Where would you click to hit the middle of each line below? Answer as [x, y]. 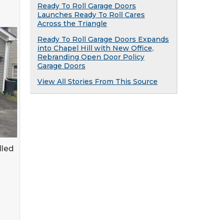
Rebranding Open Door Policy [91, 57]
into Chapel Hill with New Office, [96, 48]
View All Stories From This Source [97, 82]
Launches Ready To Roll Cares [91, 15]
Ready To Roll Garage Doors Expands [103, 39]
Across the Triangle [72, 24]
